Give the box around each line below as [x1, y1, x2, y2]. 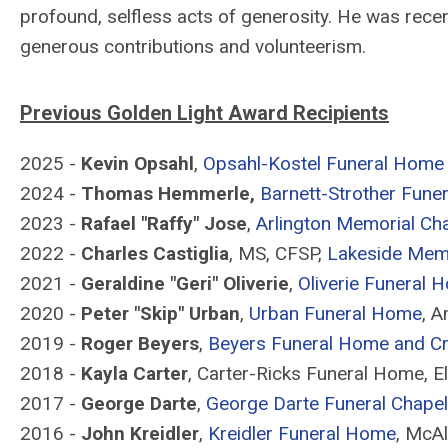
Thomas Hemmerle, [81, 182, 255, 205]
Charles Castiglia [81, 242, 229, 265]
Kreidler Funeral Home [208, 422, 396, 445]
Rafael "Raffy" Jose [81, 212, 247, 235]
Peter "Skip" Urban [81, 302, 240, 325]
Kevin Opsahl [81, 152, 194, 175]
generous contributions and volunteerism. [20, 35, 366, 58]
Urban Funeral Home [249, 302, 422, 325]
